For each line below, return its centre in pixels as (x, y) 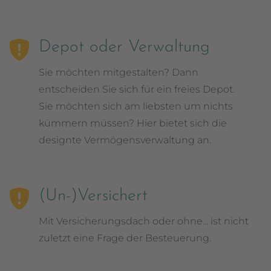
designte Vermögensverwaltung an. (125, 140)
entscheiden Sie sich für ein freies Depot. (137, 89)
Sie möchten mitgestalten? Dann (119, 72)
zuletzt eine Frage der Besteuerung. (125, 238)
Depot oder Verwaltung (124, 47)
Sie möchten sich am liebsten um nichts (136, 106)
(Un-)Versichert (93, 196)
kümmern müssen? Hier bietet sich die (133, 123)
